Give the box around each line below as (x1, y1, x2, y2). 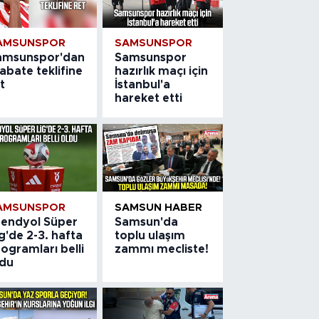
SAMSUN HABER (115, 202, 203, 213)
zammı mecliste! (115, 243, 209, 255)
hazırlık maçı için (115, 66, 209, 78)
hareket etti (115, 93, 183, 105)
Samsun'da (115, 216, 179, 228)
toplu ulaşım (115, 229, 186, 241)
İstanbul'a (115, 79, 171, 91)
